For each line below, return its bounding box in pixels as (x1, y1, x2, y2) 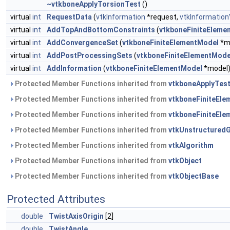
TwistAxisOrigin (49, 212, 104, 220)
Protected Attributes (7, 193, 105, 205)
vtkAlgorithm (168, 141, 214, 149)
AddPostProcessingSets (47, 51, 132, 60)
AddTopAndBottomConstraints (47, 26, 155, 34)
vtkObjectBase (168, 172, 219, 180)
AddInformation (47, 64, 102, 72)
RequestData (47, 13, 92, 21)
